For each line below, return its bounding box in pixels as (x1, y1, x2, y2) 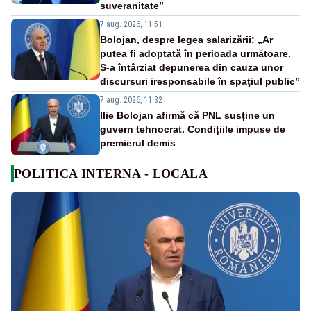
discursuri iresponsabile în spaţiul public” (100, 76, 300, 87)
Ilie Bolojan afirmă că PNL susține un (100, 110, 275, 121)
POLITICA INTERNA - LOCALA (14, 167, 208, 181)
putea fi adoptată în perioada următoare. (100, 48, 291, 60)
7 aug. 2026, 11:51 (100, 19, 162, 30)
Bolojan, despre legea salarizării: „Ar (100, 34, 273, 46)
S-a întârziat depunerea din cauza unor (100, 62, 283, 74)
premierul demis (100, 137, 176, 149)
